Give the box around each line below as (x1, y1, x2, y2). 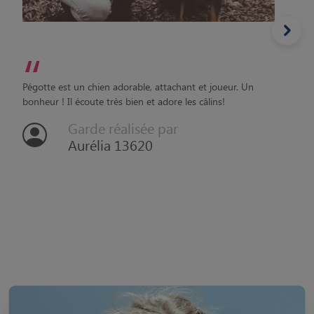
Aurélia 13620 (67, 135, 153, 154)
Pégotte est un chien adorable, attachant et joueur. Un (22, 80, 254, 93)
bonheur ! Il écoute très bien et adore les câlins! (22, 95, 225, 108)
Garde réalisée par (67, 118, 178, 137)
